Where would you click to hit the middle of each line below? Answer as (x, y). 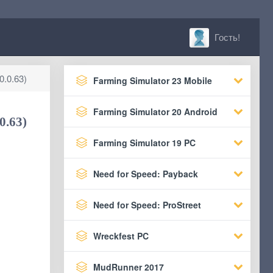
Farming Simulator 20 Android (155, 112)
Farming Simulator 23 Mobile (152, 80)
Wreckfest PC (121, 236)
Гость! (226, 37)
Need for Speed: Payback (145, 174)
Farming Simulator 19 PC (144, 143)
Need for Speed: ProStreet (147, 205)
